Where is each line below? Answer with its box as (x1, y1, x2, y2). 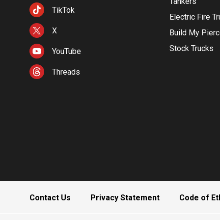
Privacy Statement (90, 193, 160, 202)
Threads (52, 67, 80, 77)
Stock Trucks (169, 44, 214, 53)
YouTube (52, 47, 81, 56)
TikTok (52, 5, 75, 15)
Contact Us (29, 193, 71, 202)
